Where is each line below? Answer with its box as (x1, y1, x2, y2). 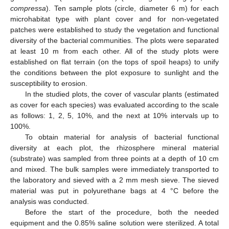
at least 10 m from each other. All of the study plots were (10, 47, 219, 56)
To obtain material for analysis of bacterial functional (25, 133, 219, 142)
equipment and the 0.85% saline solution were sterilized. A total (10, 219, 219, 227)
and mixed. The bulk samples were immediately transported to (10, 165, 219, 174)
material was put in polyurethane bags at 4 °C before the (10, 187, 219, 195)
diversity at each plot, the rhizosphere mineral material (10, 144, 219, 152)
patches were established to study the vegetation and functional (10, 26, 219, 34)
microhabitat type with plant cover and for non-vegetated (10, 15, 219, 24)
